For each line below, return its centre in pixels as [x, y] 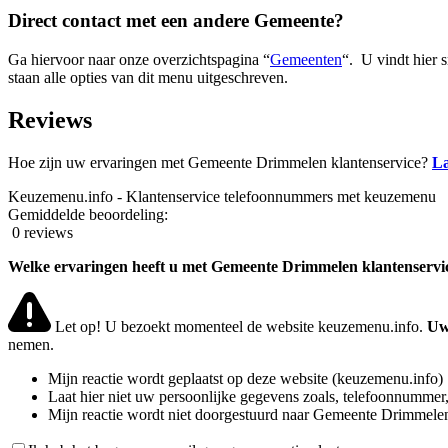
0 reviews [42, 232]
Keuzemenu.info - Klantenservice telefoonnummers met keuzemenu [222, 196]
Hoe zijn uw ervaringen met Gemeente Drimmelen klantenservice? [220, 162]
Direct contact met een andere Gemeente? [176, 21]
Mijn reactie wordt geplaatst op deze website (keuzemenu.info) [245, 379]
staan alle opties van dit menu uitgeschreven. [148, 78]
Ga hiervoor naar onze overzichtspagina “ [139, 60]
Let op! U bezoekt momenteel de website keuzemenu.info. [238, 327]
